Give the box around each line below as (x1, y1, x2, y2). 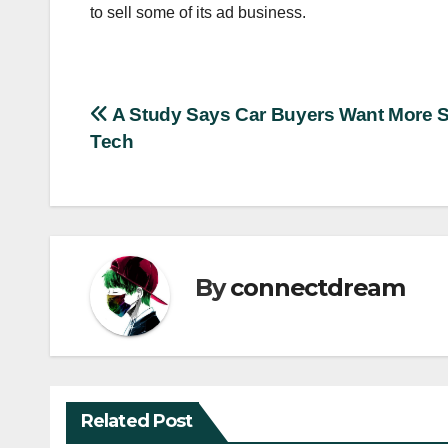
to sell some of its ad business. (90, 3, 306, 21)
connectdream (230, 273, 406, 303)
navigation (89, 142, 251, 182)
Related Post (81, 409, 193, 432)
